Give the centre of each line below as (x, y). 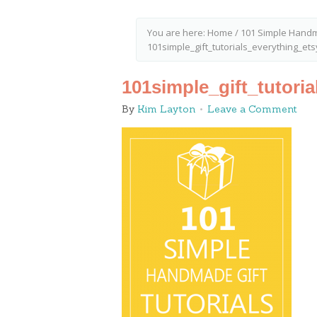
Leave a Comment (252, 109)
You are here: (177, 33)
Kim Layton (166, 109)
